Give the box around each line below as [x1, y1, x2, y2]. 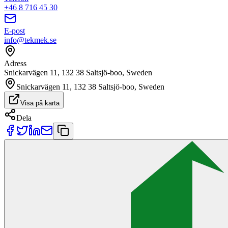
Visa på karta [20, 99, 60, 107]
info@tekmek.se [4, 35, 56, 44]
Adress [4, 59, 26, 68]
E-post [4, 26, 25, 35]
